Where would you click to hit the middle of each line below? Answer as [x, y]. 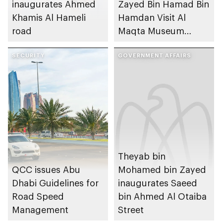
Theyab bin [142, 156]
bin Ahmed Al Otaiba [162, 196]
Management [40, 210]
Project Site [142, 44]
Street [131, 210]
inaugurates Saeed [158, 183]
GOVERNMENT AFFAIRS [155, 55]
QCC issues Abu [46, 170]
